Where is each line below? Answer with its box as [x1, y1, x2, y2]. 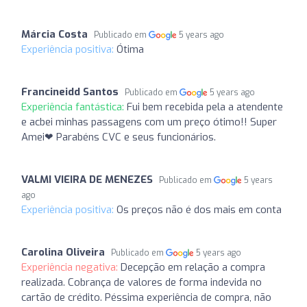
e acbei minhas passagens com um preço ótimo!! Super [21, 114, 277, 129]
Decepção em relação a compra [121, 260, 265, 274]
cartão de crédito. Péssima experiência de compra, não [21, 290, 271, 304]
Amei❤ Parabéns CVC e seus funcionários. [21, 130, 216, 144]
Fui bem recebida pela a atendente [127, 99, 283, 114]
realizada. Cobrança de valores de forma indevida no [21, 275, 262, 289]
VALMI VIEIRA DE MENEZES [21, 172, 153, 186]
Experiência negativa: [21, 260, 121, 274]
